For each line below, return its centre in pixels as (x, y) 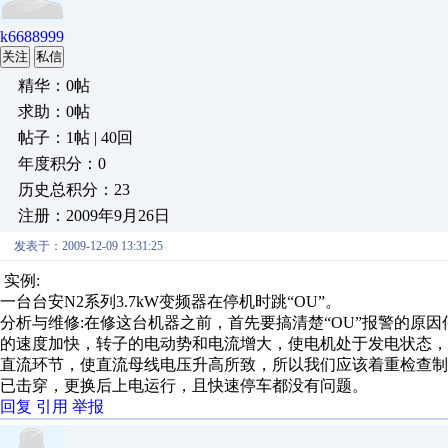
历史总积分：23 (74, 189)
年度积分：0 (62, 163)
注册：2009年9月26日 (94, 215)
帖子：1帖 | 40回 (75, 137)
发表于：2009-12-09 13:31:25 (88, 246)
